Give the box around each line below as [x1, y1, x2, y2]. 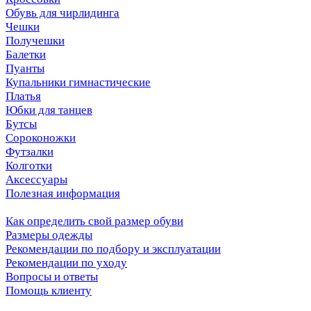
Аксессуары [6, 172, 67, 186]
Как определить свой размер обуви [6, 214, 183, 228]
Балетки [6, 47, 46, 61]
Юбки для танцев [6, 103, 92, 117]
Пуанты [6, 61, 44, 75]
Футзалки [6, 144, 53, 158]
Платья [6, 89, 41, 103]
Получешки [6, 33, 65, 47]
